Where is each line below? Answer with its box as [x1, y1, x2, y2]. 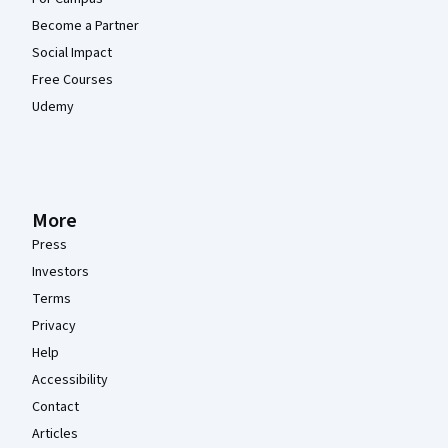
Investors [32, 261, 89, 282]
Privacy [32, 315, 76, 336]
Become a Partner [32, 15, 139, 36]
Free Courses [32, 69, 113, 90]
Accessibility [32, 369, 108, 390]
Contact [32, 396, 79, 417]
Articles [32, 423, 78, 444]
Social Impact [32, 42, 112, 63]
